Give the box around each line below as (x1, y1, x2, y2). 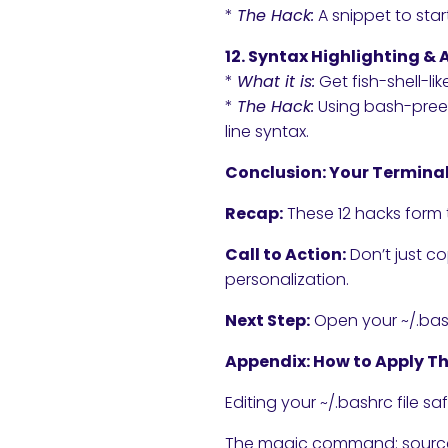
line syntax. (225, 119, 309, 143)
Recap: (225, 201, 283, 225)
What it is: (237, 69, 315, 93)
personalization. (225, 267, 349, 291)
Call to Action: (225, 242, 346, 266)
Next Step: (225, 308, 310, 332)
